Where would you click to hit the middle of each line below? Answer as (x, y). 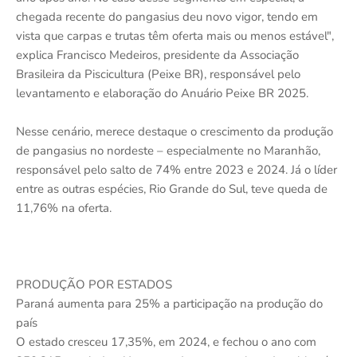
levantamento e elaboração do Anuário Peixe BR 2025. (162, 93)
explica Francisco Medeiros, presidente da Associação (157, 55)
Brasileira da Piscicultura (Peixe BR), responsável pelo (158, 74)
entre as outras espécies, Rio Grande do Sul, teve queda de (172, 188)
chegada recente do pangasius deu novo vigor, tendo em (167, 16)
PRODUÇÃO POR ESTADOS (94, 284)
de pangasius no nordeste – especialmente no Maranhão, (168, 150)
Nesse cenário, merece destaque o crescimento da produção (175, 131)
